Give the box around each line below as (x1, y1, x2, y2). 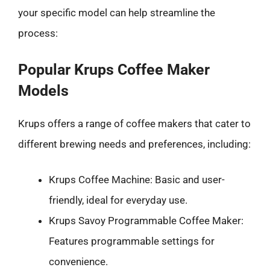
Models (18, 81, 69, 99)
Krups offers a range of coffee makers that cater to (18, 117, 251, 130)
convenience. (49, 256, 108, 268)
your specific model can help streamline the (18, 7, 215, 19)
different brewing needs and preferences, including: (18, 137, 251, 150)
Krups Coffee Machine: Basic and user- (49, 174, 225, 186)
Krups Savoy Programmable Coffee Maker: (49, 215, 243, 227)
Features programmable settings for (49, 235, 215, 247)
